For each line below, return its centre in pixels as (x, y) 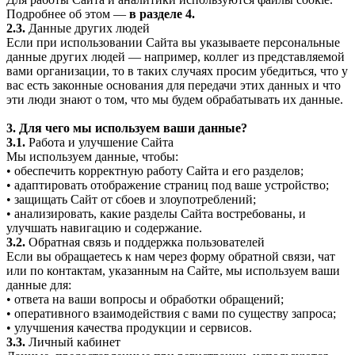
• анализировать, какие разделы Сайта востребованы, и (156, 213)
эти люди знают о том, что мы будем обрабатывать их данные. (175, 99)
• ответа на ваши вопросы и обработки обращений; (145, 299)
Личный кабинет (73, 342)
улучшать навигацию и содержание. (104, 227)
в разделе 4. (162, 13)
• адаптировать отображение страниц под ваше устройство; (168, 185)
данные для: (39, 284)
